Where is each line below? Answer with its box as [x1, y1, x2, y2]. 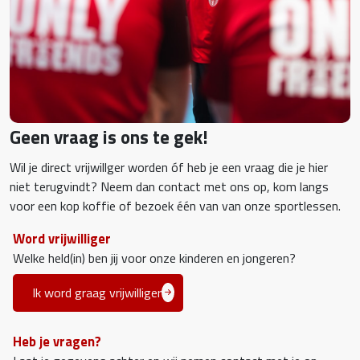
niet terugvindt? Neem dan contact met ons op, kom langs [10, 177, 329, 197]
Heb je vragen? [13, 330, 101, 351]
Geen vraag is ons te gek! [10, 123, 212, 152]
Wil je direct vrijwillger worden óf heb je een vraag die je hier [10, 157, 328, 178]
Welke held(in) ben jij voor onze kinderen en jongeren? [13, 248, 299, 268]
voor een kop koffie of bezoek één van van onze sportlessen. [10, 196, 344, 216]
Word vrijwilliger [13, 228, 111, 249]
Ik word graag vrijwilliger [32, 283, 162, 303]
